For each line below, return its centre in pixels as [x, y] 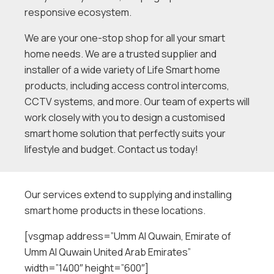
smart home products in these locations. [115, 210]
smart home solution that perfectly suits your [125, 133]
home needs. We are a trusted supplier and [120, 54]
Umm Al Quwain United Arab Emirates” [108, 252]
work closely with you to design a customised [125, 117]
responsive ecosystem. [78, 12]
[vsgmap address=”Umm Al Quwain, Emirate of [128, 236]
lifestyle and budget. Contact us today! [111, 149]
